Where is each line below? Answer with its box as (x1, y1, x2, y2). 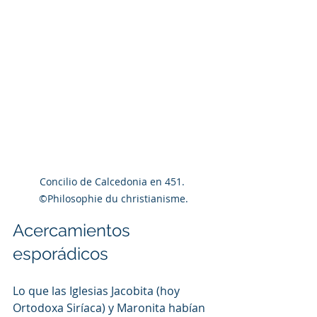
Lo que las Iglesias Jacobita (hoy (13, 282, 183, 299)
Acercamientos (13, 219, 134, 241)
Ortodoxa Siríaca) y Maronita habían (13, 299, 208, 316)
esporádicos (13, 243, 113, 264)
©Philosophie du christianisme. (38, 191, 188, 205)
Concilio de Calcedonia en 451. (39, 174, 188, 188)
